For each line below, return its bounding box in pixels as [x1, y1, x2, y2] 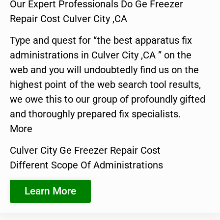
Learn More [25, 185, 76, 197]
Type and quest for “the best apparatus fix [10, 34, 192, 46]
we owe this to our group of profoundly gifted [10, 93, 205, 105]
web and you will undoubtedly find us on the [10, 63, 199, 76]
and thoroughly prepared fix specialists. [10, 108, 181, 120]
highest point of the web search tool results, [10, 78, 201, 90]
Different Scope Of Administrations [10, 159, 163, 171]
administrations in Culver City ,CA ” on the [10, 49, 192, 61]
